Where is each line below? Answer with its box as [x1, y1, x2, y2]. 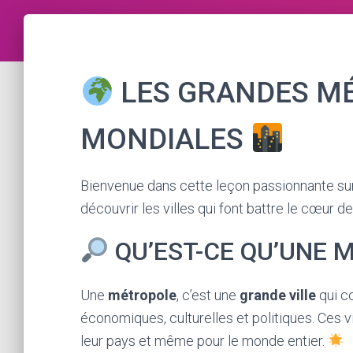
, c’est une [176, 287, 240, 303]
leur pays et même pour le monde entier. [80, 333, 328, 349]
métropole [108, 287, 176, 303]
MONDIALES [80, 122, 251, 156]
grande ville [240, 287, 316, 303]
